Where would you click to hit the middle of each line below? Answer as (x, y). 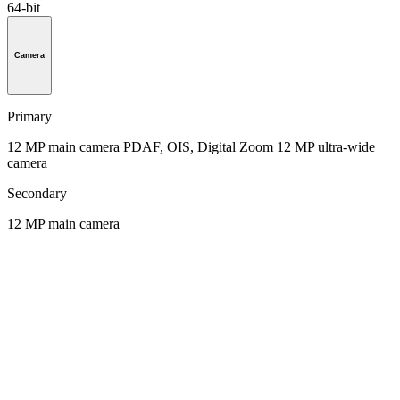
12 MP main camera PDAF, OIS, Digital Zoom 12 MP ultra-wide (191, 146)
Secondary (37, 193)
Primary (29, 116)
